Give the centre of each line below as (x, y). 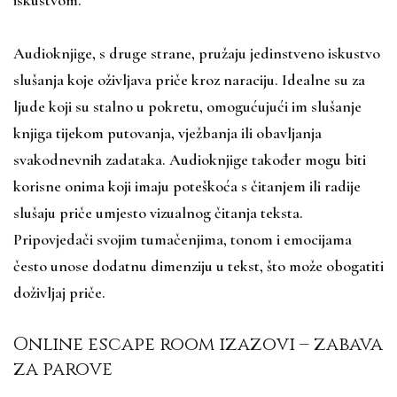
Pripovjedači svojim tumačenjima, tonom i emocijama (183, 239)
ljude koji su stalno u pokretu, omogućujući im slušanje (187, 106)
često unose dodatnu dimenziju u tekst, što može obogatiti (198, 265)
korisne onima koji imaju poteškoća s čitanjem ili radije (187, 186)
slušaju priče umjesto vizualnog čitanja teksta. (158, 212)
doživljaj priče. (59, 292)
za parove (63, 369)
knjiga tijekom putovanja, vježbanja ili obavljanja (167, 132)
